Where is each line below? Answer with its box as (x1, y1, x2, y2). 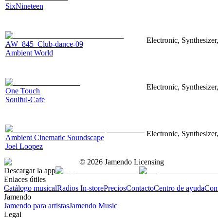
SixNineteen (5, 1, 43, 10)
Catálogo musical (4, 183, 57, 192)
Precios (104, 183, 126, 192)
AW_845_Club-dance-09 (5, 39, 83, 48)
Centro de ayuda (154, 183, 204, 192)
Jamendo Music (69, 201, 117, 210)
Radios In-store (57, 183, 104, 192)
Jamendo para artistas (4, 201, 69, 210)
